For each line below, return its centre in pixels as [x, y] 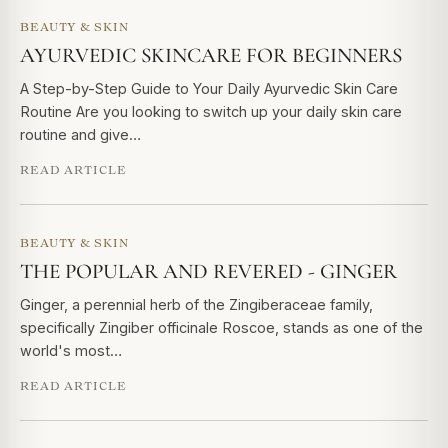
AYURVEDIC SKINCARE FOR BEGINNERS [211, 55]
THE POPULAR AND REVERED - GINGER [208, 271]
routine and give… [80, 134]
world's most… [71, 350]
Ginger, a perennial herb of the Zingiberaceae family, [196, 304]
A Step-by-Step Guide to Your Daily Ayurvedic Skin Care [209, 88]
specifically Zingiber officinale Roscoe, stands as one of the [221, 327]
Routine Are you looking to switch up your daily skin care [211, 111]
